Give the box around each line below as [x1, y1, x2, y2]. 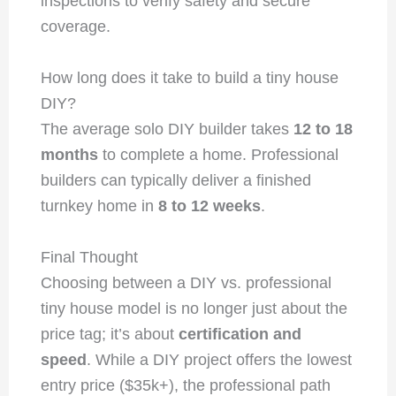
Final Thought [40, 248, 138, 267]
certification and [178, 325, 301, 344]
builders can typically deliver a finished [40, 171, 311, 190]
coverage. [40, 18, 110, 36]
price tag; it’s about [40, 325, 179, 344]
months [40, 146, 98, 164]
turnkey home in [40, 197, 158, 216]
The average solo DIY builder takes [40, 120, 293, 139]
